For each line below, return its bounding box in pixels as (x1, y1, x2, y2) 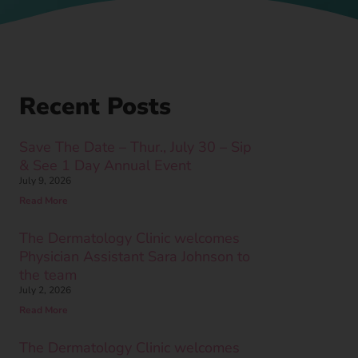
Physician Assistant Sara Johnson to (19, 247, 250, 266)
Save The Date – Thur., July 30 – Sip (19, 137, 252, 157)
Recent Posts (19, 90, 171, 123)
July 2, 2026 (19, 284, 71, 296)
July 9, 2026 (19, 174, 71, 187)
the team (19, 265, 77, 284)
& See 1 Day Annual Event (19, 156, 191, 175)
